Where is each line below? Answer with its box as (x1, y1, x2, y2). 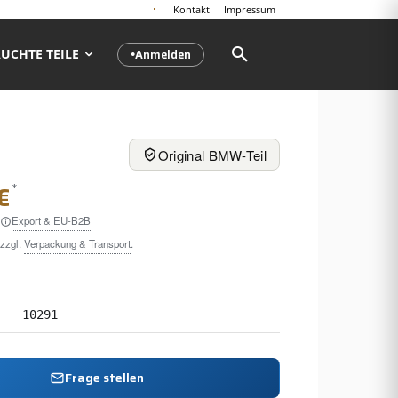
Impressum (223, 3, 275, 16)
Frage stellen (65, 367, 144, 387)
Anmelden (135, 44, 191, 64)
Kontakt (172, 3, 210, 16)
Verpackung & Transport (24, 235, 131, 251)
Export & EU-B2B (12, 213, 91, 227)
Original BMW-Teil (157, 145, 267, 164)
